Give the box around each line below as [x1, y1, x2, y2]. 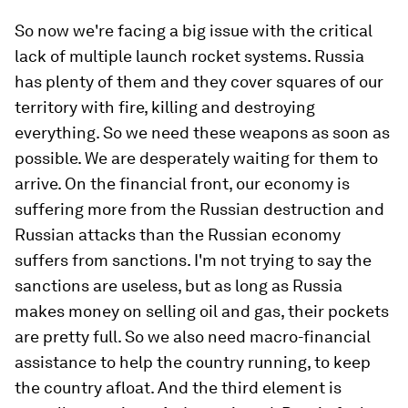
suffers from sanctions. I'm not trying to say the [15, 250, 372, 270]
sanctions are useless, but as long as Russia [15, 276, 342, 295]
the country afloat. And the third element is [15, 378, 342, 397]
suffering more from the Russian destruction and [15, 199, 384, 219]
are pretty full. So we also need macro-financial [15, 327, 371, 346]
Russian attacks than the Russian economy [15, 225, 341, 244]
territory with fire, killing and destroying [15, 97, 315, 117]
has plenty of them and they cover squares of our [15, 72, 383, 91]
